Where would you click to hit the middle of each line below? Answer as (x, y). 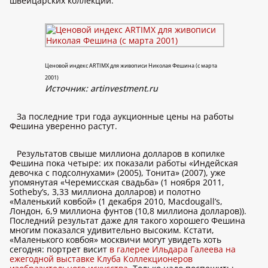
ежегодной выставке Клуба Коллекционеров (101, 259)
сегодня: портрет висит (60, 249)
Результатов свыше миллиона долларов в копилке (121, 153)
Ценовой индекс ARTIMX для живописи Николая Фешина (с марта (131, 66)
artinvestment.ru (124, 88)
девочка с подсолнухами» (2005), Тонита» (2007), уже (118, 173)
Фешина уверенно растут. (63, 126)
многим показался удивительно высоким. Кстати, (112, 230)
